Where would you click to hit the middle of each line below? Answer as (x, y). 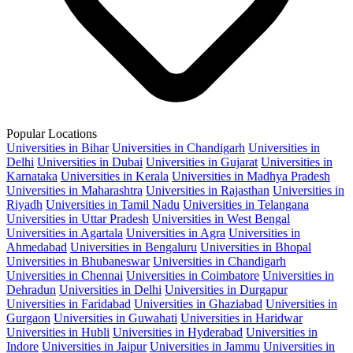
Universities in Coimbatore (193, 275)
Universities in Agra (176, 232)
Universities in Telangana (246, 204)
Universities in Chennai (65, 275)
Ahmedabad (37, 247)
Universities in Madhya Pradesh (251, 176)
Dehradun (31, 289)
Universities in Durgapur (226, 289)
